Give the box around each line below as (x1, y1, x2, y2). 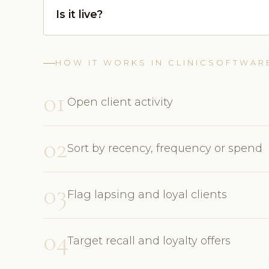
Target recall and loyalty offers (67, 234, 231, 248)
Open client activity (67, 95, 173, 109)
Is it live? (56, 8, 103, 21)
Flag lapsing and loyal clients (67, 188, 227, 202)
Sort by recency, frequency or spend (67, 142, 262, 156)
